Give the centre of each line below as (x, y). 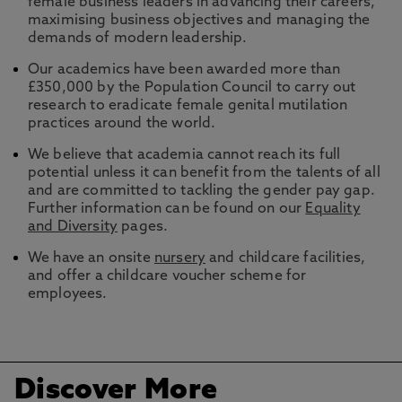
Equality (333, 209)
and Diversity (73, 227)
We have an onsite (91, 258)
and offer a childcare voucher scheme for (167, 276)
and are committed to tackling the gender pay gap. (201, 191)
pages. (145, 227)
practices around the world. (122, 124)
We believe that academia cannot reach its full (184, 155)
